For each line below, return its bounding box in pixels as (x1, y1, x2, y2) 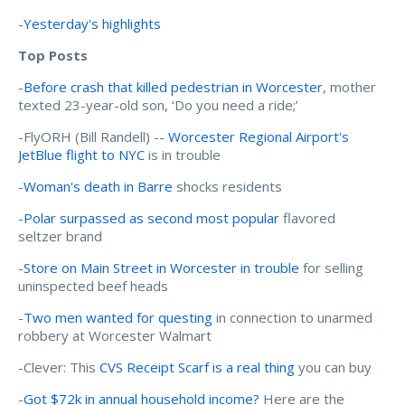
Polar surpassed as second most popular (24, 209, 279, 228)
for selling (299, 259, 363, 278)
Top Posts (18, 46, 88, 65)
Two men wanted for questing (24, 308, 212, 327)
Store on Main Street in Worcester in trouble (24, 259, 299, 278)
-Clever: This (18, 358, 99, 377)
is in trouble (145, 146, 221, 165)
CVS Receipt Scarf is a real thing (99, 358, 295, 377)
